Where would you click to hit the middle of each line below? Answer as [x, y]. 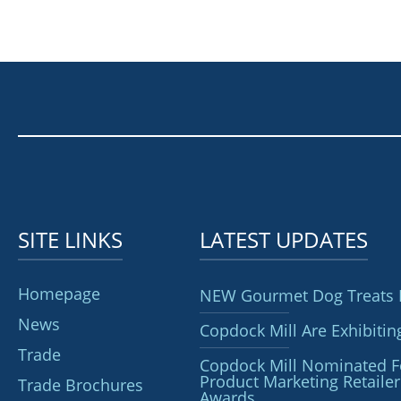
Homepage [59, 293]
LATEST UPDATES [284, 239]
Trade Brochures [81, 384]
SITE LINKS [70, 239]
